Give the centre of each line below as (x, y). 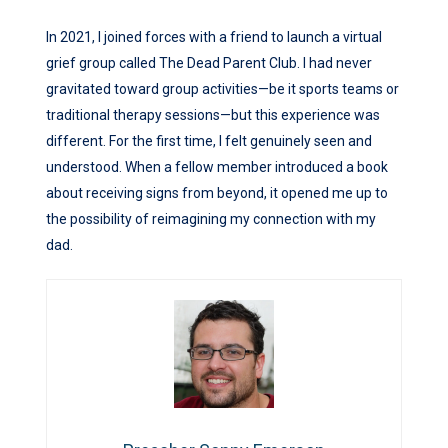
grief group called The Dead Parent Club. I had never (209, 63)
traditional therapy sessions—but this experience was (213, 115)
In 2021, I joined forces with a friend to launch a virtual (214, 37)
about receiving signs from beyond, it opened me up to (217, 193)
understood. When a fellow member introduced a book (217, 167)
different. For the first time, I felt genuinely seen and (209, 141)
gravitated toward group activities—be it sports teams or (222, 89)
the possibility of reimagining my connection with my (211, 219)
